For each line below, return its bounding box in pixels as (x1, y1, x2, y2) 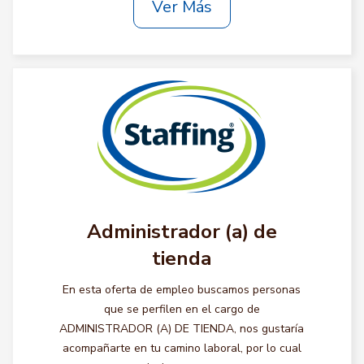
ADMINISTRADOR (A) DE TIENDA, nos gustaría (59, 321, 305, 336)
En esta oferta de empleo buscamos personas (63, 282, 301, 297)
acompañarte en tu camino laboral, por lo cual (62, 340, 301, 356)
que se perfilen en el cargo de (103, 301, 260, 317)
